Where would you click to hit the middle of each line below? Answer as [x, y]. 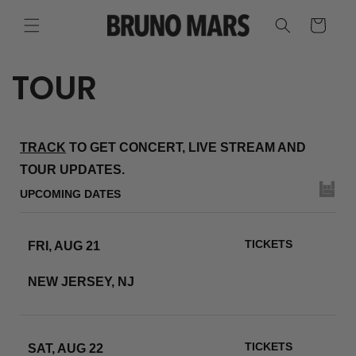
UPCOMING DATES [71, 194]
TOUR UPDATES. [73, 170]
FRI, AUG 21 [64, 246]
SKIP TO [42, 10]
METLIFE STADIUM [86, 263]
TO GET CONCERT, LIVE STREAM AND [186, 147]
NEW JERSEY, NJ [81, 281]
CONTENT [48, 25]
